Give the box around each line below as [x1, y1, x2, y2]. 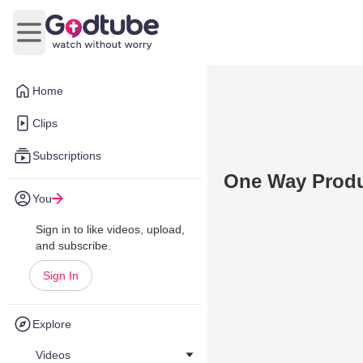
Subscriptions [32, 149, 101, 162]
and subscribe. [36, 239, 111, 252]
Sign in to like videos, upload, [36, 223, 185, 236]
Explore [32, 318, 71, 331]
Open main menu [28, 33, 127, 48]
